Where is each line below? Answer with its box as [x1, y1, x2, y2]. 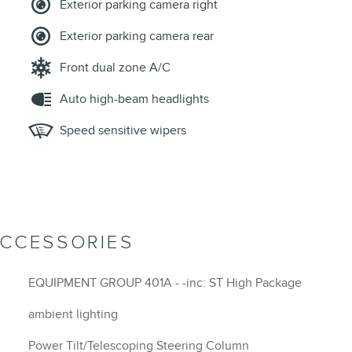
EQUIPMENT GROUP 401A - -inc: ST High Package [175, 275, 302, 291]
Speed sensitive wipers [60, 123, 186, 139]
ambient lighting [28, 306, 118, 323]
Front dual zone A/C [60, 60, 170, 76]
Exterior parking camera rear [60, 28, 214, 45]
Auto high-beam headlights [60, 91, 209, 108]
